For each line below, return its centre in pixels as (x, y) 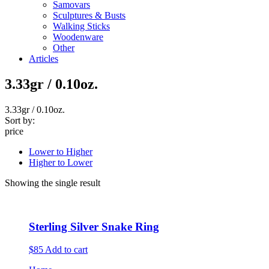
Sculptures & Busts (89, 15)
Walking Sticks (81, 26)
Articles (44, 59)
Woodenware (78, 37)
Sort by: (20, 120)
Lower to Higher (61, 151)
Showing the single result (53, 183)
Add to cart (66, 250)
